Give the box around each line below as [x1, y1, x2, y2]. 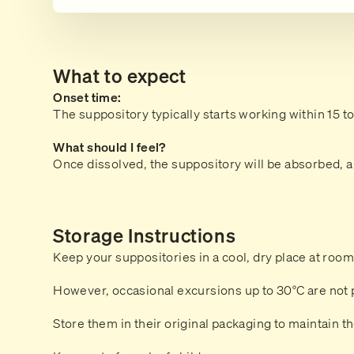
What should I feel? [53, 137, 166, 156]
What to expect [53, 62, 186, 88]
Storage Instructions [53, 222, 236, 248]
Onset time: [53, 88, 133, 106]
